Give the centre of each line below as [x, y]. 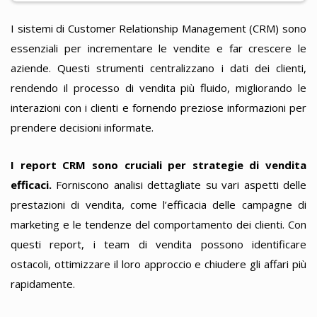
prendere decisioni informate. [82, 128]
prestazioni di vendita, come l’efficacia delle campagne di [158, 204]
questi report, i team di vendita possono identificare [158, 244]
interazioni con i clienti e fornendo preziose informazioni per [158, 108]
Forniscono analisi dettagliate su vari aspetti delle [179, 184]
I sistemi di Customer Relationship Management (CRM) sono [158, 29]
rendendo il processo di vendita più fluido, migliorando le [158, 88]
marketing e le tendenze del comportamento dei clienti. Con [158, 224]
